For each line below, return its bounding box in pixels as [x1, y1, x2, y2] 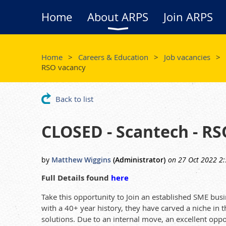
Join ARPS [163, 10, 213, 24]
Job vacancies [164, 52, 210, 62]
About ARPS [87, 10, 148, 24]
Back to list [55, 94, 93, 104]
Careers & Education [78, 52, 148, 62]
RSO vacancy [41, 62, 86, 72]
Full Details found [41, 173, 109, 183]
